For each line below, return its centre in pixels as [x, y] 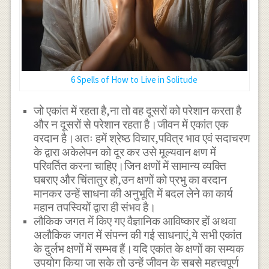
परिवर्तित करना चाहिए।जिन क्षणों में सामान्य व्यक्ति [130, 166]
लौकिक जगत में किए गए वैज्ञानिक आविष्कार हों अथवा [135, 222]
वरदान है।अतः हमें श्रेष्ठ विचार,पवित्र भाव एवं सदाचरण [142, 139]
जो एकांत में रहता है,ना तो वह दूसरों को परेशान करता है [138, 111]
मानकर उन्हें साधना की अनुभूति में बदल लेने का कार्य [134, 194]
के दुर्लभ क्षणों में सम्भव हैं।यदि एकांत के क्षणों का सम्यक [139, 249]
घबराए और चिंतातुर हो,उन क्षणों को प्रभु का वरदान [131, 180]
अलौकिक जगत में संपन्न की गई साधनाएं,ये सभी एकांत [138, 235]
